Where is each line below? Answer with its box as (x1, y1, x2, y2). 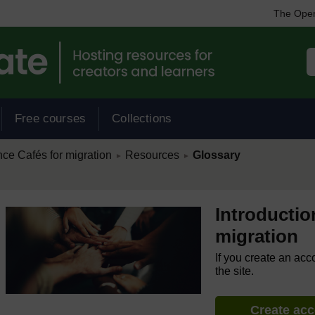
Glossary (192, 149, 240, 161)
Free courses (15, 112, 86, 125)
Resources (124, 149, 179, 161)
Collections (112, 112, 172, 125)
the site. (215, 265, 255, 277)
